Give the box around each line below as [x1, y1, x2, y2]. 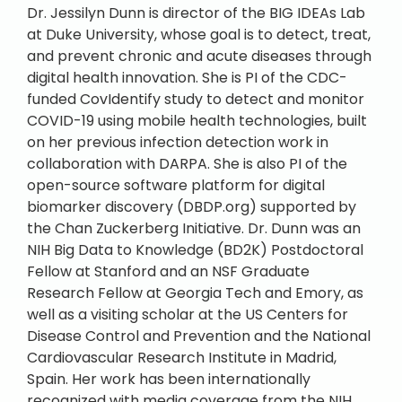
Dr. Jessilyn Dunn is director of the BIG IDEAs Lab [27, 3, 365, 23]
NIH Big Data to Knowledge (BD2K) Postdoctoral [27, 240, 363, 260]
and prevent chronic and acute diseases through [27, 46, 371, 66]
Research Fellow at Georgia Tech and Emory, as [27, 283, 363, 303]
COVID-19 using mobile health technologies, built [27, 110, 367, 131]
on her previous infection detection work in [27, 132, 328, 153]
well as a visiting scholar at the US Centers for [27, 304, 348, 325]
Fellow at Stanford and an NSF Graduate [27, 261, 310, 282]
